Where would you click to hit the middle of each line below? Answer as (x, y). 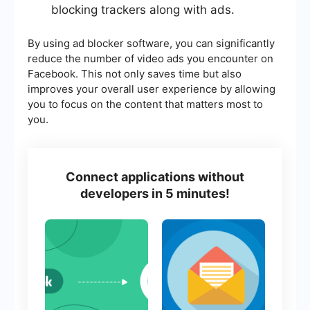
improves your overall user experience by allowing (152, 89)
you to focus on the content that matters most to (145, 104)
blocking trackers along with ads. (143, 10)
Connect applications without (155, 177)
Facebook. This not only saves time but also (135, 74)
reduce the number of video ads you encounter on (151, 59)
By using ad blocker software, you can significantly (151, 44)
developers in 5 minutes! (155, 194)
